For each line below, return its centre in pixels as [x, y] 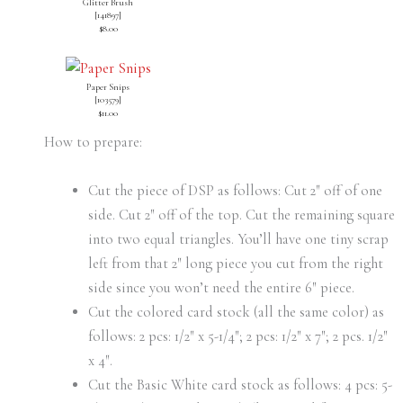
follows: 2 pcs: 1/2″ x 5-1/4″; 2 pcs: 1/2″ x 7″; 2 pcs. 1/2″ [238, 336]
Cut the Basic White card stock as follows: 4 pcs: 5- [241, 385]
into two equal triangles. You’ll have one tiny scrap [239, 239]
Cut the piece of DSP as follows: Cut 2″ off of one [236, 190]
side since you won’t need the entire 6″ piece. [222, 287]
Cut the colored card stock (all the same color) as [237, 312]
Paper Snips [108, 86]
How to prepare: [93, 142]
